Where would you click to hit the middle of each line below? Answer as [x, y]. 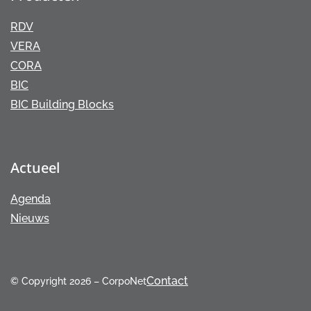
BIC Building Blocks [62, 105]
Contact [167, 281]
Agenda [31, 199]
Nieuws [30, 219]
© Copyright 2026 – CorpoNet [78, 281]
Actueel [35, 168]
